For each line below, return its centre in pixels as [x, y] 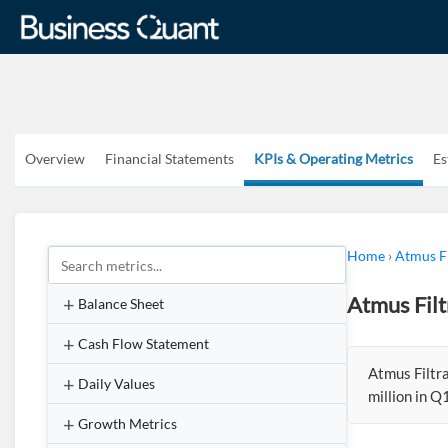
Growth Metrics [127, 423]
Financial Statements [169, 158]
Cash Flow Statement [143, 343]
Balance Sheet [121, 303]
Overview [55, 158]
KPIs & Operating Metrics [333, 158]
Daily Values [116, 383]
